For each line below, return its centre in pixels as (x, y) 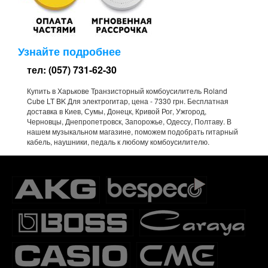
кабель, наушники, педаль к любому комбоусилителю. (118, 141)
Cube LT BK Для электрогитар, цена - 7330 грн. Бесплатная (128, 100)
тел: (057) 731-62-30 (72, 69)
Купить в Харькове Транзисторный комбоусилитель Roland (127, 90)
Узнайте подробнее (69, 51)
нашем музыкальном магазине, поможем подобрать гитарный (133, 131)
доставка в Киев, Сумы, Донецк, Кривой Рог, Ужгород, (117, 111)
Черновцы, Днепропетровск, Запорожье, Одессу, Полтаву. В (129, 121)
